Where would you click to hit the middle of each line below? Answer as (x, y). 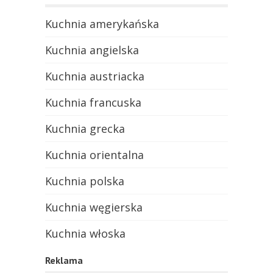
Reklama (64, 261)
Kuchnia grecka (85, 129)
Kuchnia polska (85, 181)
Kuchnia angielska (92, 50)
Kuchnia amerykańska (102, 24)
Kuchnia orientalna (94, 155)
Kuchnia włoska (85, 234)
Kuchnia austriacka (95, 76)
